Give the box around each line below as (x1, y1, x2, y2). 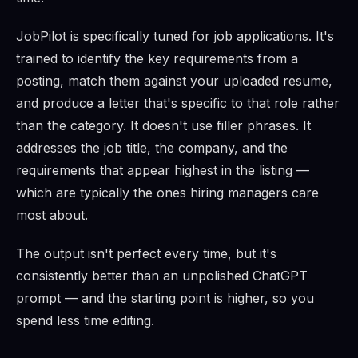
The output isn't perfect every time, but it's (16, 245, 276, 262)
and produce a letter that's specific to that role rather (16, 95, 340, 112)
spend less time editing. (16, 312, 154, 329)
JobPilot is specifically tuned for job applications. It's (16, 28, 334, 45)
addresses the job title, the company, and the (16, 140, 288, 157)
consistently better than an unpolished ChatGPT (16, 268, 308, 284)
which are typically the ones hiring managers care (16, 185, 319, 201)
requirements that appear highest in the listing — (16, 162, 309, 179)
